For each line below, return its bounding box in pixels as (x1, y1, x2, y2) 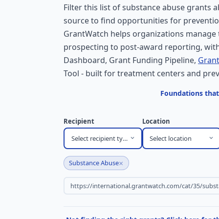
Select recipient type (71, 133, 130, 143)
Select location (150, 133, 192, 143)
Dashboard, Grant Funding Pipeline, (64, 55, 198, 66)
